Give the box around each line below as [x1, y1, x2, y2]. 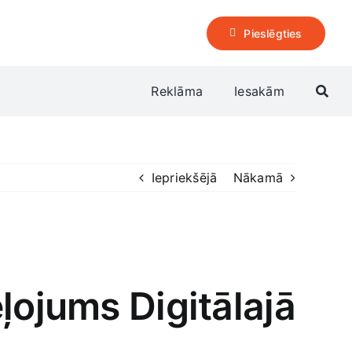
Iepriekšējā [151, 170, 218, 185]
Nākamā [233, 170, 283, 185]
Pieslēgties [244, 26, 302, 40]
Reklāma [151, 82, 203, 99]
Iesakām [234, 82, 284, 99]
